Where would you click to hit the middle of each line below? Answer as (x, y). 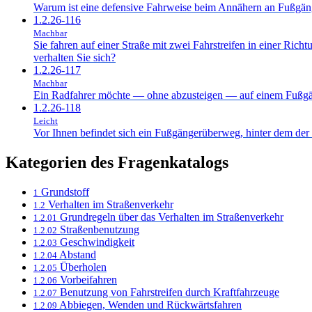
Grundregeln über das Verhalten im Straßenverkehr (172, 217)
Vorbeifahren (88, 279)
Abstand (78, 254)
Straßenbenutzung (100, 229)
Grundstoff (65, 192)
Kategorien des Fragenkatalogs (117, 162)
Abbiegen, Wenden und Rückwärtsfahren (150, 304)
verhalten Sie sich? (75, 57)
